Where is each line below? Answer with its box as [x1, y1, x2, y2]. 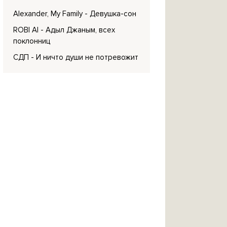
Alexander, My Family [13, 9, 83, 18]
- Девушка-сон [85, 9, 136, 18]
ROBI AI [13, 25, 39, 34]
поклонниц [13, 36, 50, 46]
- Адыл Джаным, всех [41, 25, 115, 34]
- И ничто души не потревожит [31, 53, 138, 62]
